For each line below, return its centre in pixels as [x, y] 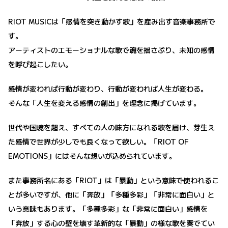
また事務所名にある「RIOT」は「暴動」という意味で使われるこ [113, 180]
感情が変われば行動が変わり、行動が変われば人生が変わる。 [108, 88]
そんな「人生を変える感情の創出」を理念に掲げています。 [104, 103]
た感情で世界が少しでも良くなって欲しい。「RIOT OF [98, 141]
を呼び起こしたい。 [40, 64]
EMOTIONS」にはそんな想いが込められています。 [92, 155]
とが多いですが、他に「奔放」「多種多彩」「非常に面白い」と [111, 194]
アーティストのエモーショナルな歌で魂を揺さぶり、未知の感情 [111, 50]
